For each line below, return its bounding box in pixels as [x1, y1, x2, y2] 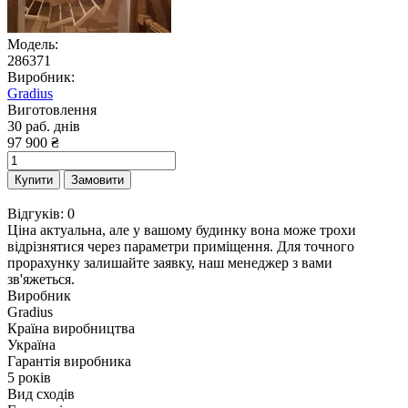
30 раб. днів [7, 117, 80, 134]
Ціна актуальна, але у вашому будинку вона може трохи [7, 221, 356, 238]
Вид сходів [7, 385, 75, 402]
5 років [7, 369, 51, 385]
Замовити [71, 172, 124, 187]
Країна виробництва [7, 320, 135, 336]
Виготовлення [7, 101, 97, 117]
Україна [7, 336, 56, 352]
